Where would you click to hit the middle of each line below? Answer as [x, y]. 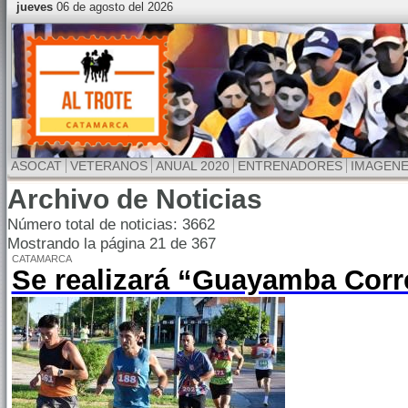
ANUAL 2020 [192, 166]
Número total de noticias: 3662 [111, 224]
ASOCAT [36, 166]
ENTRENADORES [290, 166]
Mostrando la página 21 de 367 [111, 243]
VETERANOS [108, 166]
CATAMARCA [41, 259]
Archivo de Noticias [134, 199]
